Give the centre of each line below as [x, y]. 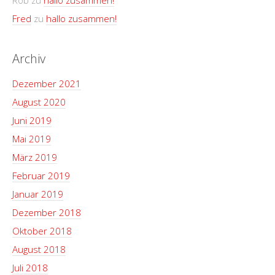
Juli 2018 [30, 268]
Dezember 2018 [47, 212]
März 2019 [35, 157]
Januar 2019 [38, 194]
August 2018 [39, 249]
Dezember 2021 [47, 83]
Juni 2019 [32, 120]
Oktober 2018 [42, 231]
